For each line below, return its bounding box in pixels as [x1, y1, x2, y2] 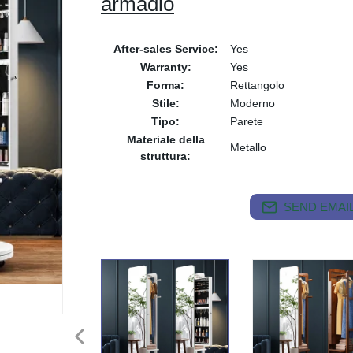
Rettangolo [230, 79, 284, 91]
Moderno [230, 97, 275, 110]
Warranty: [139, 61, 191, 73]
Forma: [147, 79, 184, 91]
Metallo [230, 141, 266, 154]
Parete [230, 115, 263, 128]
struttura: [140, 150, 191, 162]
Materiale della [126, 133, 205, 146]
